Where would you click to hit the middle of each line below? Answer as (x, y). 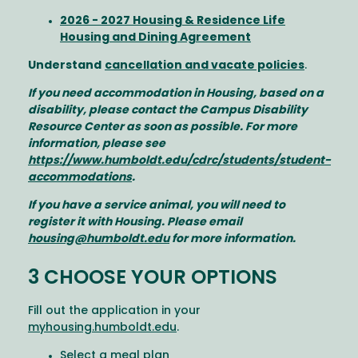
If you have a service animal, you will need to (157, 205)
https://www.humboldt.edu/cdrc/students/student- (179, 161)
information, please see (97, 144)
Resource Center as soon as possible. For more (163, 127)
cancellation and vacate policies (205, 66)
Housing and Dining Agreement (155, 38)
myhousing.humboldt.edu (102, 328)
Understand (65, 66)
